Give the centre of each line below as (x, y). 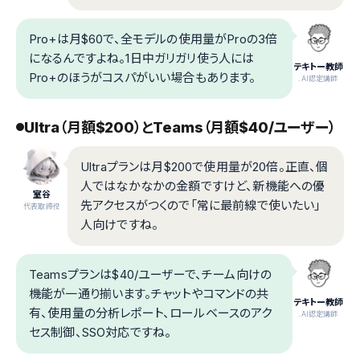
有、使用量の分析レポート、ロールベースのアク (151, 313)
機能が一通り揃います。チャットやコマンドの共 (149, 293)
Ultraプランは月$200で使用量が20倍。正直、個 (205, 166)
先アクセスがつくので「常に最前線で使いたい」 (201, 205)
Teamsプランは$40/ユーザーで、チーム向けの (151, 274)
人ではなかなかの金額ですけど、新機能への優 (203, 186)
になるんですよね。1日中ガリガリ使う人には (142, 58)
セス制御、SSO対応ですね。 (100, 332)
